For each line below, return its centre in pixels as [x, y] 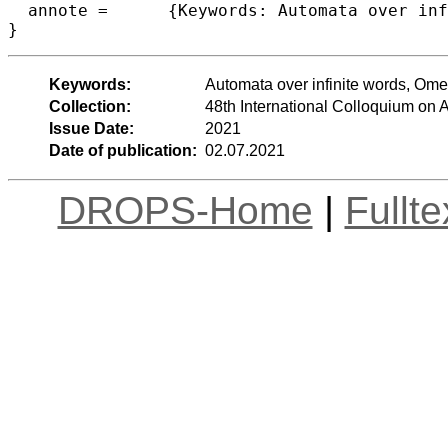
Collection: [89, 106]
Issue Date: [91, 128]
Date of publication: [122, 150]
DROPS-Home [185, 210]
